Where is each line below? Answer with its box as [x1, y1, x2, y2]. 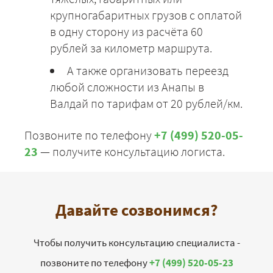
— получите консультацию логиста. [38, 144, 225, 160]
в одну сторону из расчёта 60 [50, 24, 203, 40]
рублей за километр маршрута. [50, 40, 212, 56]
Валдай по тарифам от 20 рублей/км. [50, 96, 243, 112]
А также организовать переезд [67, 63, 229, 79]
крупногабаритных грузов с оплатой [50, 7, 242, 23]
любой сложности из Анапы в [50, 79, 204, 95]
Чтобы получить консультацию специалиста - [33, 236, 240, 250]
